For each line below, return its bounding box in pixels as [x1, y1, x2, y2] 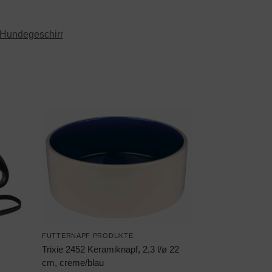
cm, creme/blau [42, 257, 104, 268]
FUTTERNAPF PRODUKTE [42, 231, 134, 239]
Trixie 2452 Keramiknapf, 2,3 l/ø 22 [42, 243, 180, 254]
